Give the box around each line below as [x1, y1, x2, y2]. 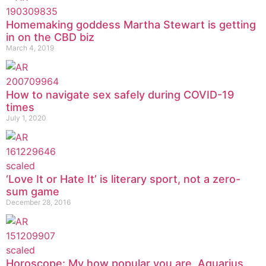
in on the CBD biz [6, 30, 94, 43]
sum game [6, 185, 59, 198]
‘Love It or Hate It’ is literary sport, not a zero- [6, 172, 240, 185]
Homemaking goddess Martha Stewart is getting [6, 18, 256, 31]
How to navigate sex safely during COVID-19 [6, 88, 234, 101]
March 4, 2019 [6, 43, 54, 52]
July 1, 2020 [6, 113, 46, 122]
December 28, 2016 [6, 197, 71, 207]
